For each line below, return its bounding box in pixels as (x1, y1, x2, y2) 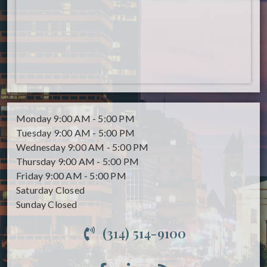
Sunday (16, 198, 46, 210)
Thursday (16, 156, 56, 167)
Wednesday (16, 141, 66, 153)
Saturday (16, 184, 54, 196)
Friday (16, 170, 44, 182)
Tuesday (16, 127, 52, 139)
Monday (16, 113, 52, 125)
